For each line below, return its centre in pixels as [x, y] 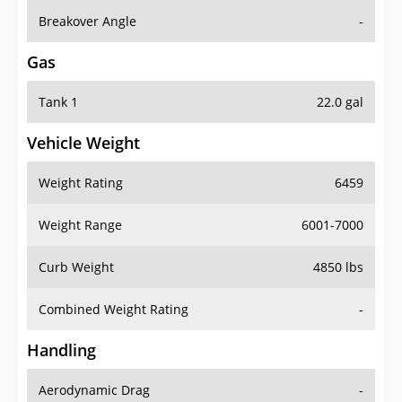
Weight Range [80, 225]
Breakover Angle [87, 22]
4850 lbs [338, 267]
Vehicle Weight [83, 143]
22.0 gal [340, 102]
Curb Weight [76, 267]
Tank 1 [58, 102]
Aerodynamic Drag [94, 390]
